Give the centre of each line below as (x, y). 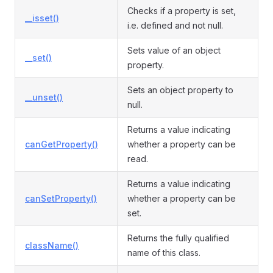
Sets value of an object (174, 50)
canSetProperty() (61, 198)
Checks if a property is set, (182, 11)
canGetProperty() (62, 144)
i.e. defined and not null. (175, 25)
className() (52, 245)
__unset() (44, 97)
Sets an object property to (180, 90)
